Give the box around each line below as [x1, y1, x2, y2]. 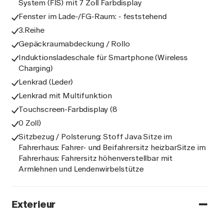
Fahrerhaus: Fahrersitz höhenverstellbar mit [19, 153, 173, 163]
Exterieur [12, 198, 56, 210]
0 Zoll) [19, 118, 41, 128]
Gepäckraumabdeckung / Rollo [19, 39, 130, 48]
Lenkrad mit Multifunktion [19, 91, 112, 100]
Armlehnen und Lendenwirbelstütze [19, 164, 144, 174]
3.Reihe [19, 25, 44, 35]
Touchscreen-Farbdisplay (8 [19, 105, 117, 114]
